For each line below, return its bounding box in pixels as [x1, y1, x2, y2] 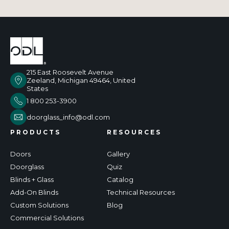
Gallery [107, 149, 130, 158]
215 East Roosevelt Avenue [27, 67, 113, 76]
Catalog [107, 175, 133, 184]
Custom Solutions [10, 200, 68, 209]
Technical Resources [107, 188, 175, 196]
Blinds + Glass [10, 175, 54, 184]
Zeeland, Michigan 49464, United [27, 76, 135, 84]
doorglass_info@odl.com [27, 112, 110, 121]
